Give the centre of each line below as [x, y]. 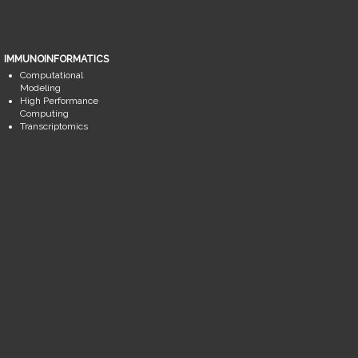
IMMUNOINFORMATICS [57, 60]
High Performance [60, 101]
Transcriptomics [54, 127]
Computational [52, 76]
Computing [45, 114]
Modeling [41, 88]
